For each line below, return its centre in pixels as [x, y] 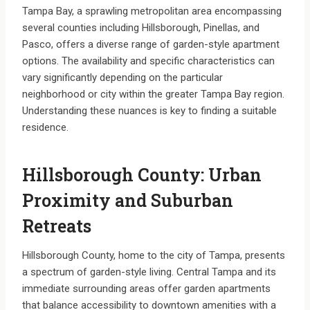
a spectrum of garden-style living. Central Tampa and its [149, 272]
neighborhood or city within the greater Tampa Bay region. [153, 94]
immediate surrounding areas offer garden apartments [146, 289]
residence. [45, 128]
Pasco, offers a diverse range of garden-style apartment [151, 45]
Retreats [57, 226]
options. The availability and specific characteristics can [148, 61]
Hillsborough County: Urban [142, 174]
